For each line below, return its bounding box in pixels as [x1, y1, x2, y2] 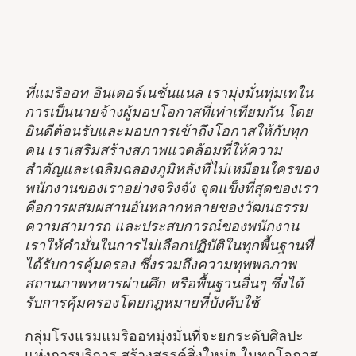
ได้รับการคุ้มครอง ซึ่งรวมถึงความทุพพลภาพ [25, 255, 297, 273]
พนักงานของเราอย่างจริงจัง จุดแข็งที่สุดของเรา [25, 179, 319, 197]
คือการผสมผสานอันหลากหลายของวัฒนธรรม [25, 198, 308, 216]
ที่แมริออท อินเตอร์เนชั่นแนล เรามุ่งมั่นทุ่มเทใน [25, 83, 314, 102]
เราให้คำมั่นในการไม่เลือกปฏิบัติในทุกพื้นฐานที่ [25, 236, 314, 254]
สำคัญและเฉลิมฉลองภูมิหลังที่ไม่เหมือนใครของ [25, 160, 319, 178]
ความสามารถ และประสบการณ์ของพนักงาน [25, 217, 300, 235]
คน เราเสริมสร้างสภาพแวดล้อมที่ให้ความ [25, 141, 283, 159]
